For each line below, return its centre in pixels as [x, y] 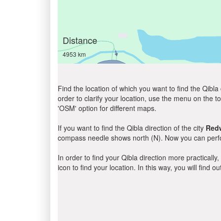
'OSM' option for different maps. [107, 108]
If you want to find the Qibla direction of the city [132, 128]
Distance [80, 40]
